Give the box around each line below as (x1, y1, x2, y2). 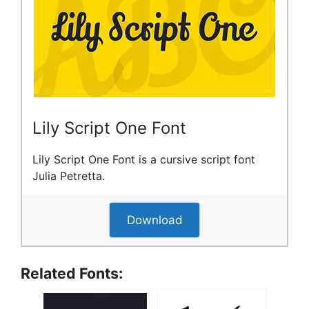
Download (126, 212, 183, 227)
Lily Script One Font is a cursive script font (32, 152, 255, 167)
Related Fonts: (21, 263, 123, 282)
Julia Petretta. (32, 169, 105, 183)
